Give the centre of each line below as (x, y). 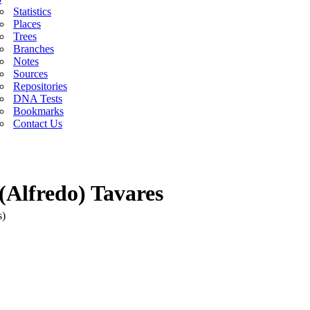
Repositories (40, 86)
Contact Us (38, 124)
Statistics (32, 11)
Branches (34, 49)
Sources (30, 74)
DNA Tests (38, 99)
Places (27, 24)
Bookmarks (38, 111)
